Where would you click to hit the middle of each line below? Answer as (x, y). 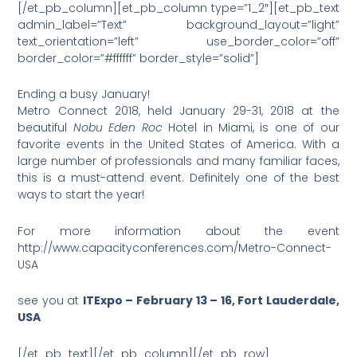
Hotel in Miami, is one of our (254, 128)
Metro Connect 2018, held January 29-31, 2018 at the (178, 111)
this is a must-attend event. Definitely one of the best (178, 178)
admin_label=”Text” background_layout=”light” (178, 24)
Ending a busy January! (84, 94)
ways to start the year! (81, 195)
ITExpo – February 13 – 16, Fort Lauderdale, (211, 301)
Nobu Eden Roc (121, 128)
